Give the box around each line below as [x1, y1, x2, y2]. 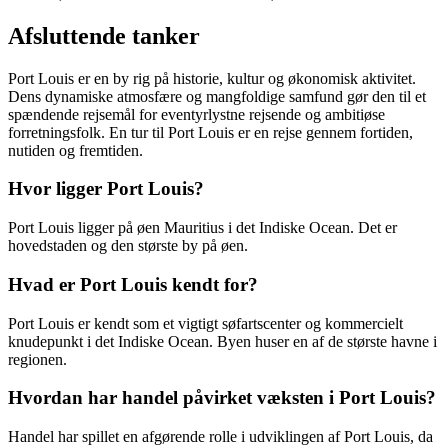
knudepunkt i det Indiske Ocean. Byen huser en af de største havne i [8, 332, 437, 350]
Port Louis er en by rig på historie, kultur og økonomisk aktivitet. [8, 69, 416, 87]
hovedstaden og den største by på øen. [8, 237, 248, 255]
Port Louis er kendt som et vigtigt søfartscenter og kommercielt [8, 314, 403, 332]
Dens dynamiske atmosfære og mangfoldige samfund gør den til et [8, 87, 426, 105]
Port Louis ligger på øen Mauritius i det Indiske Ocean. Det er [8, 219, 397, 237]
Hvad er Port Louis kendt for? [8, 273, 258, 295]
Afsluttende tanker [8, 22, 200, 49]
